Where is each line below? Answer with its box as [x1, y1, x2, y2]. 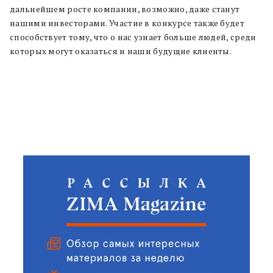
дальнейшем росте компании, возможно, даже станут [10, 3, 240, 15]
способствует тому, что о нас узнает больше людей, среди [10, 31, 257, 43]
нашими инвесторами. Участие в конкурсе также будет [10, 17, 244, 29]
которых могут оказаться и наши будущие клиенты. [10, 45, 232, 57]
